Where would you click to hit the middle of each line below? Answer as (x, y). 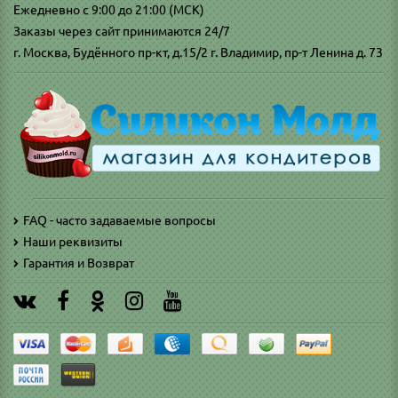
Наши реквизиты (73, 241)
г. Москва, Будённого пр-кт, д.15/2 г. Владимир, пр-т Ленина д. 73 (198, 52)
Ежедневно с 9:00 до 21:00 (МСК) (109, 9)
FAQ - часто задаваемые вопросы (119, 220)
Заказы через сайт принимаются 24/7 (122, 31)
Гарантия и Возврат (79, 263)
